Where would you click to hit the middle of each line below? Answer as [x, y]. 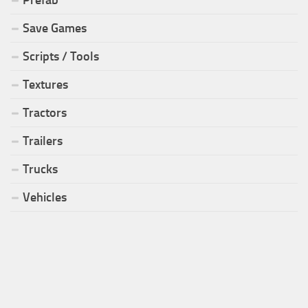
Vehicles [45, 198]
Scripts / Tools [61, 57]
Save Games [55, 29]
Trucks [40, 169]
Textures [45, 85]
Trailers [43, 141]
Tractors [45, 113]
